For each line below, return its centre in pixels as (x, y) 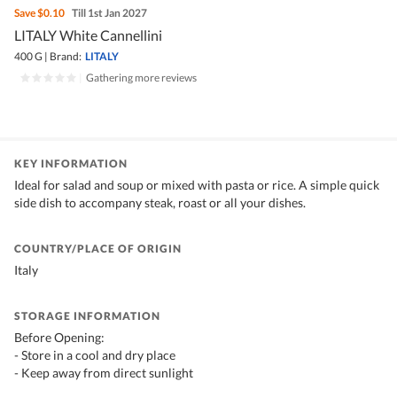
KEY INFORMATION (71, 164)
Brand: (66, 57)
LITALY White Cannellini (88, 35)
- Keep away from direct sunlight (104, 373)
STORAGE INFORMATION (87, 316)
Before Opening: (59, 338)
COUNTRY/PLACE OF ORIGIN (98, 249)
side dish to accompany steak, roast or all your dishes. (160, 203)
